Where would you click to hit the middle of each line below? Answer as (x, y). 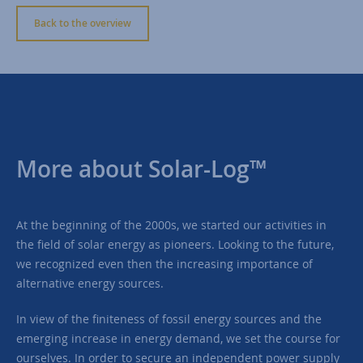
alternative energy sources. (90, 283)
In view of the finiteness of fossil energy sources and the (169, 318)
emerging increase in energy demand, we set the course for (178, 338)
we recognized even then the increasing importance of (164, 263)
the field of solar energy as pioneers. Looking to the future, (175, 244)
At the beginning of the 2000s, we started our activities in (171, 224)
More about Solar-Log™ (141, 169)
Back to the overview (83, 23)
